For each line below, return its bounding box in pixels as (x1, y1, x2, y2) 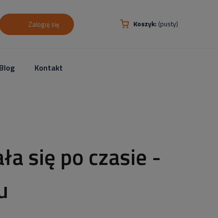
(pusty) (158, 18, 178, 29)
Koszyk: (133, 18, 157, 29)
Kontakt (35, 61, 63, 73)
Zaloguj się (28, 19, 59, 29)
